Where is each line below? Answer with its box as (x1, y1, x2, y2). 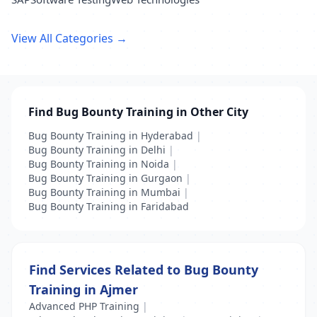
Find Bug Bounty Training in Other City (28, 104, 248, 120)
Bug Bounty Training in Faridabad (28, 200, 189, 213)
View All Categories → (11, 30, 127, 46)
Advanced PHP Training (29, 299, 139, 313)
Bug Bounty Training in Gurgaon (28, 171, 183, 185)
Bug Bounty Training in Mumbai (28, 185, 180, 199)
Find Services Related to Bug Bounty (29, 261, 258, 278)
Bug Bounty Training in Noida (28, 157, 169, 171)
